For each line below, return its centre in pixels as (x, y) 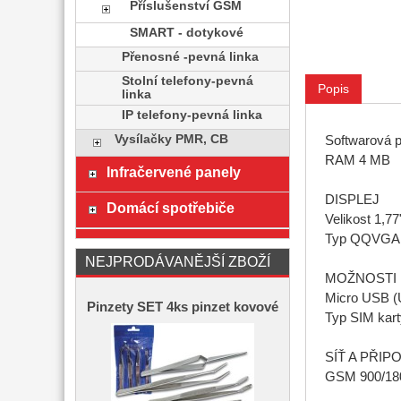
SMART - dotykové (186, 33)
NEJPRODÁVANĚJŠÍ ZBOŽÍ (178, 261)
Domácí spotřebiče (170, 208)
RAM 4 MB (357, 161)
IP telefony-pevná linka (192, 115)
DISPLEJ (352, 200)
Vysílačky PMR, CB (171, 139)
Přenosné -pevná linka (191, 57)
